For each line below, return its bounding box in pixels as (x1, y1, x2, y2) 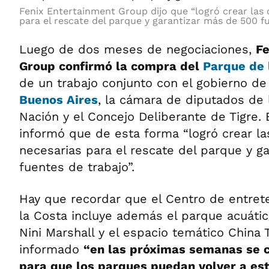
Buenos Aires (19, 92, 98, 107)
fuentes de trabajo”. (19, 160, 134, 174)
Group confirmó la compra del (19, 59, 203, 73)
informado (19, 242, 83, 256)
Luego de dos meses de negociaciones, (19, 42, 256, 56)
